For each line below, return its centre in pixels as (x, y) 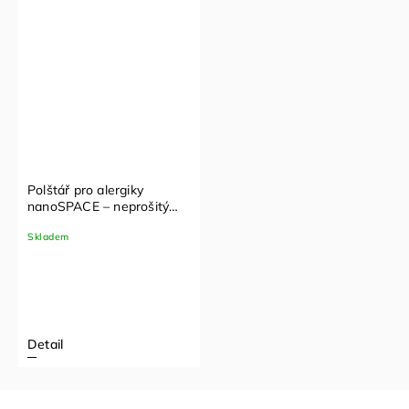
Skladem (48, 236)
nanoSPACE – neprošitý (99, 206)
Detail (46, 344)
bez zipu (52, 222)
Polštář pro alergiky (85, 189)
